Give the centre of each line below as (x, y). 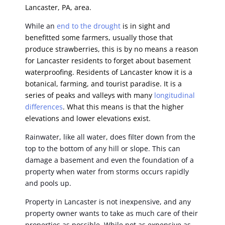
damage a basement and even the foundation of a (109, 160)
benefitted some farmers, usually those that (99, 38)
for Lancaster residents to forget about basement (108, 61)
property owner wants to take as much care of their (111, 213)
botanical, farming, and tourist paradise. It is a (103, 84)
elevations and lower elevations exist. (89, 119)
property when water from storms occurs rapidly (107, 172)
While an (41, 26)
